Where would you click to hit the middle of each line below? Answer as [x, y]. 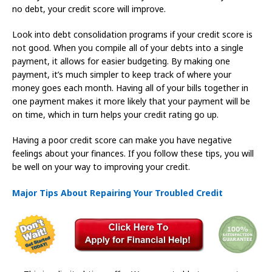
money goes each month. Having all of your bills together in [130, 88]
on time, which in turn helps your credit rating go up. [115, 115]
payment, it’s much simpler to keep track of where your [122, 75]
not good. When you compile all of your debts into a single [128, 48]
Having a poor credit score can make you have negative [122, 140]
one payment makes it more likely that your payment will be [131, 101]
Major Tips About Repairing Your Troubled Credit [117, 193]
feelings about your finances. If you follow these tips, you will [133, 154]
